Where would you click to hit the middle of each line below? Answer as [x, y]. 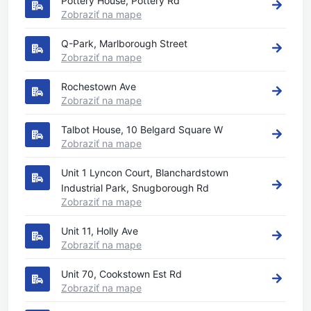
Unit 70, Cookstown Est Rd [121, 274]
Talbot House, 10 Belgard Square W [142, 129]
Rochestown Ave [99, 86]
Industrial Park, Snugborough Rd [135, 188]
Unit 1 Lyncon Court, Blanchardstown [145, 173]
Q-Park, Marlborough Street [124, 43]
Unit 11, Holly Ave [100, 231]
